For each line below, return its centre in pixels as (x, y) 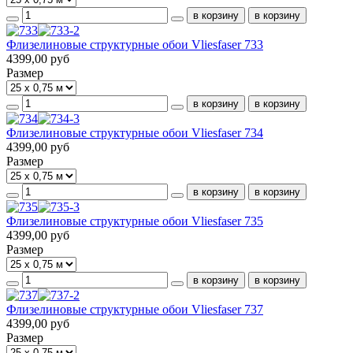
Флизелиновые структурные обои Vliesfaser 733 (135, 44)
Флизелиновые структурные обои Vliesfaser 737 (135, 309)
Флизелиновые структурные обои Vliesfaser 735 (135, 221)
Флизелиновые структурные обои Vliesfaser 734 (135, 132)
